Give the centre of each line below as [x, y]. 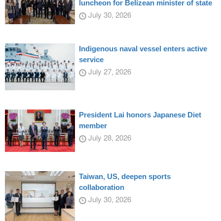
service [91, 60]
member [93, 125]
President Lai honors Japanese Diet [140, 114]
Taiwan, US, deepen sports [125, 176]
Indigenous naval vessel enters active [143, 49]
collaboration [101, 187]
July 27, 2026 [109, 72]
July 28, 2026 [109, 137]
